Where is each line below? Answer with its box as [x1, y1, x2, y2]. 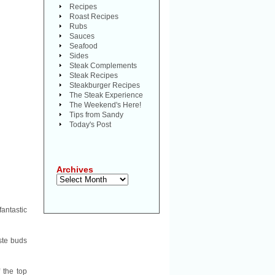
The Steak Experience [69, 91, 143, 99]
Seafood [69, 42, 98, 50]
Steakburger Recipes [69, 81, 140, 90]
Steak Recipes [69, 71, 118, 80]
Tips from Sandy [69, 110, 123, 119]
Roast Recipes [69, 12, 118, 21]
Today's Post [69, 120, 111, 129]
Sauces [69, 32, 95, 41]
